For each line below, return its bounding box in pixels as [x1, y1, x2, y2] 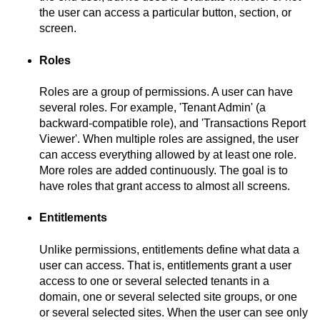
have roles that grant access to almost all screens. [39, 179, 290, 192]
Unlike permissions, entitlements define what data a [39, 243, 299, 256]
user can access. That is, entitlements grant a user [39, 259, 291, 271]
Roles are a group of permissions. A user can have [39, 85, 293, 98]
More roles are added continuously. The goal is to [39, 164, 288, 176]
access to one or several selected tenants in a [39, 274, 269, 287]
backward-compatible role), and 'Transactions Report [39, 116, 306, 129]
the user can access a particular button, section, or [39, 6, 291, 19]
